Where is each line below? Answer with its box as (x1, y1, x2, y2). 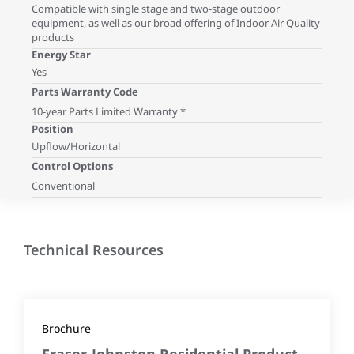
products (32, 29, 74, 44)
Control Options (32, 158, 113, 173)
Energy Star (32, 47, 91, 62)
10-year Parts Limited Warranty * (32, 104, 186, 119)
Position (32, 121, 73, 136)
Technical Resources (24, 239, 164, 259)
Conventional (32, 178, 95, 193)
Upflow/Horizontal (32, 138, 120, 153)
